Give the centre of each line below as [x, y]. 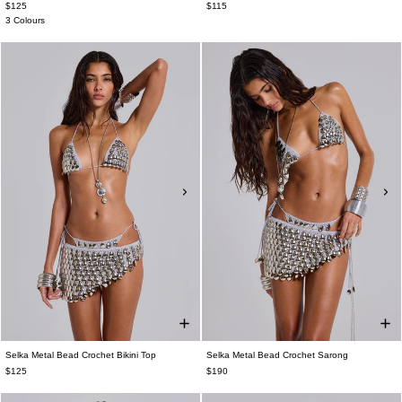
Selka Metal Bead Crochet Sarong [277, 355]
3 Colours [25, 21]
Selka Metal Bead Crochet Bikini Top [81, 355]
